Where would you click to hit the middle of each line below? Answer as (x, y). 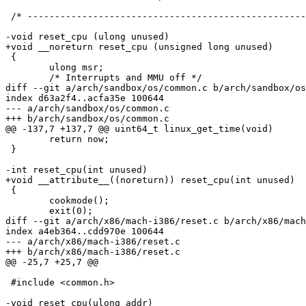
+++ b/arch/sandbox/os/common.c (87, 119)
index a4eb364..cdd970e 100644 (85, 232)
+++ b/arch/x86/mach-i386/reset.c (93, 252)
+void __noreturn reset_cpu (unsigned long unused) (139, 47)
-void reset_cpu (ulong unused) (87, 37)
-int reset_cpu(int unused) (76, 170)
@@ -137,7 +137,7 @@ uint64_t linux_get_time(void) (139, 129)
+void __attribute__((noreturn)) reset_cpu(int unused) (150, 180)
